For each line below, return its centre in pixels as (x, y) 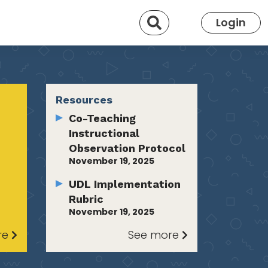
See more (155, 234)
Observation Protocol (127, 148)
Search (180, 20)
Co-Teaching (102, 118)
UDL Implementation (125, 184)
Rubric (86, 199)
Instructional (104, 133)
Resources (84, 99)
